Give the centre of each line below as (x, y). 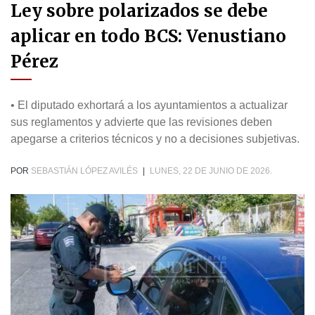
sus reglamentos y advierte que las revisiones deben (141, 122)
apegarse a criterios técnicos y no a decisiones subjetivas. (155, 139)
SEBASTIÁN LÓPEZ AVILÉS (84, 171)
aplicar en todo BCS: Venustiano (148, 37)
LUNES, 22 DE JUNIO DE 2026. (211, 171)
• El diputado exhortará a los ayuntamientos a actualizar (149, 105)
